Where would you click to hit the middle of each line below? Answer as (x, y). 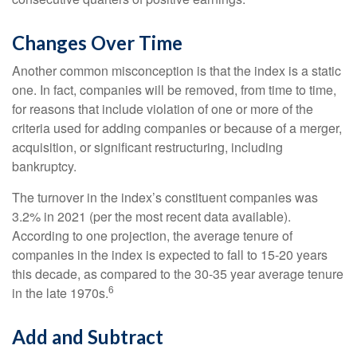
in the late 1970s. (60, 293)
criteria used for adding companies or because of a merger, (177, 128)
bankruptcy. (44, 166)
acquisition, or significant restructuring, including (147, 147)
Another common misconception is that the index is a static (177, 71)
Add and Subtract (88, 337)
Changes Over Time (97, 43)
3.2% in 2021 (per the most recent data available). (151, 216)
